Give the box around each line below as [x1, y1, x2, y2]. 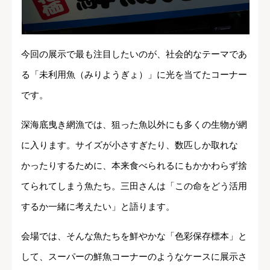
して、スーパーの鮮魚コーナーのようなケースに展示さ [21, 251, 247, 262]
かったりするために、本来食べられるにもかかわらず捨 [21, 160, 247, 171]
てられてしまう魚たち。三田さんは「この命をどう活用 [21, 180, 247, 191]
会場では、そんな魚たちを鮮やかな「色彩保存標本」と [21, 230, 247, 241]
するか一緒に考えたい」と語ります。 [21, 201, 175, 212]
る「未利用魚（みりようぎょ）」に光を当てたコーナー [21, 69, 247, 80]
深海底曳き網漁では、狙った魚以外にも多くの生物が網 [21, 119, 247, 130]
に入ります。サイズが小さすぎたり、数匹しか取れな [21, 139, 238, 150]
